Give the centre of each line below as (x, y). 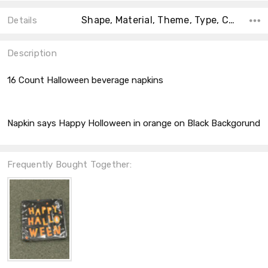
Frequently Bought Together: (69, 165)
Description (32, 54)
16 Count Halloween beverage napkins (86, 80)
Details (22, 21)
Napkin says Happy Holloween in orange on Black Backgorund (134, 124)
